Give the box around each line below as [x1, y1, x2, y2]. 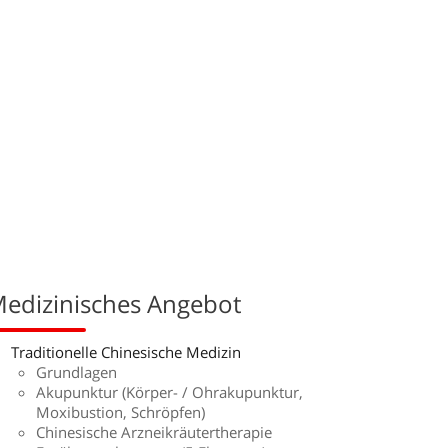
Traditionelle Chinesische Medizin [11, 342, 241, 363]
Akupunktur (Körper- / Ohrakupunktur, [36, 382, 303, 403]
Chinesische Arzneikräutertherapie [36, 422, 272, 443]
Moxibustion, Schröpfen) [36, 402, 205, 423]
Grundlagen [36, 362, 117, 383]
